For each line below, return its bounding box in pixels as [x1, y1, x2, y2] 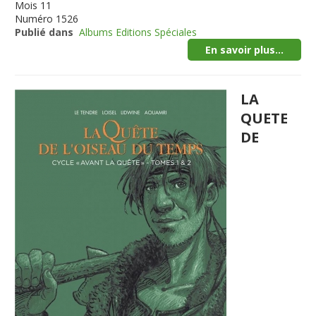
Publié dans [15, 25, 74, 39]
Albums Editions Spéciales [79, 25, 197, 39]
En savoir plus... [205, 43, 284, 56]
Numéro [15, 12, 54, 25]
